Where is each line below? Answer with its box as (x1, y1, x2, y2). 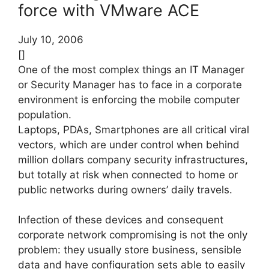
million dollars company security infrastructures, (18, 153, 248, 166)
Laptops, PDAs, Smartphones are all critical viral (18, 123, 249, 136)
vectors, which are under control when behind (18, 138, 240, 151)
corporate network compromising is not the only (18, 229, 247, 241)
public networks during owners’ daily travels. (18, 183, 232, 196)
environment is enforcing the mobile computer (18, 93, 240, 106)
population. (18, 108, 71, 121)
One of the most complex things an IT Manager (18, 63, 244, 76)
